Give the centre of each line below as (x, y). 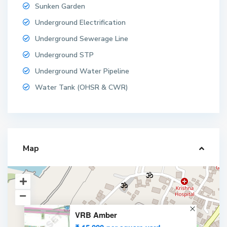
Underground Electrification (81, 23)
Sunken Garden (60, 7)
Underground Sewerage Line (82, 39)
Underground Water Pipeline (82, 71)
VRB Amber (96, 215)
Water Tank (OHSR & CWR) (82, 88)
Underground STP (65, 55)
